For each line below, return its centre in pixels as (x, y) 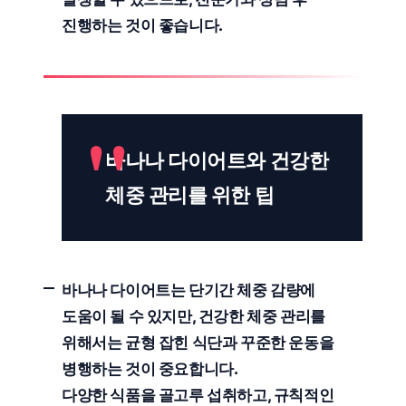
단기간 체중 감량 (245, 290)
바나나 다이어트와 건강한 (217, 160)
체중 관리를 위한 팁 (190, 195)
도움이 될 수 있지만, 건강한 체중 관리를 (193, 317)
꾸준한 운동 (280, 343)
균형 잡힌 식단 (174, 343)
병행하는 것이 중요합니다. (150, 369)
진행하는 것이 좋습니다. (142, 26)
